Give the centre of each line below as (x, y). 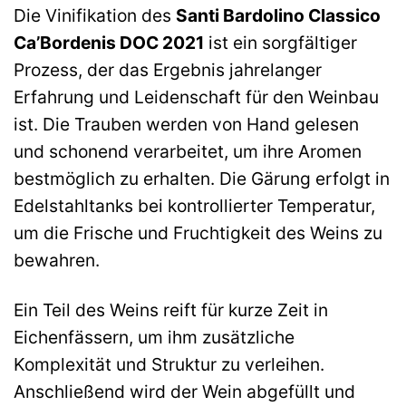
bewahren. (57, 260)
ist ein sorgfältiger (280, 42)
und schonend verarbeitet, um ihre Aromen (188, 151)
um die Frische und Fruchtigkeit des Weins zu (198, 232)
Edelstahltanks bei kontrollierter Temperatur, (194, 205)
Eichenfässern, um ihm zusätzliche (154, 337)
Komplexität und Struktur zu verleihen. (169, 364)
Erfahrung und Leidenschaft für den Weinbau (196, 97)
